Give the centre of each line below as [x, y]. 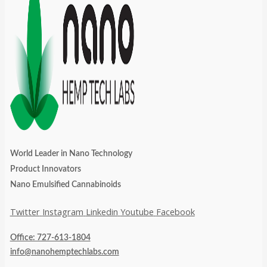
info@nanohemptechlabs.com [64, 252]
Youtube [137, 211]
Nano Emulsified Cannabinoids [65, 184]
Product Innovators [45, 169]
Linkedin [102, 211]
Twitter [25, 211]
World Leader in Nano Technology [71, 153]
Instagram [63, 211]
